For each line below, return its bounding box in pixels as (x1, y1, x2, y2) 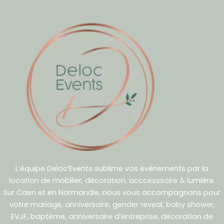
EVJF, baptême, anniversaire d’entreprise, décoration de (11, 211, 213, 221)
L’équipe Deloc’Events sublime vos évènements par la (15, 163, 208, 173)
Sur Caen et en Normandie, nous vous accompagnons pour (3, 187, 220, 197)
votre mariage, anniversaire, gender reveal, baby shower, (9, 199, 215, 209)
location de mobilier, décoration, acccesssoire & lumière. (9, 175, 215, 185)
